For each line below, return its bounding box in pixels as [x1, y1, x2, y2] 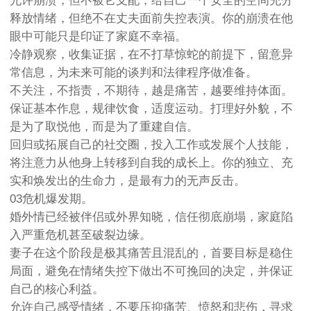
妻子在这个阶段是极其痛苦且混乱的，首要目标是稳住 [10, 246, 293, 260]
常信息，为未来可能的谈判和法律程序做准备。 [10, 66, 258, 80]
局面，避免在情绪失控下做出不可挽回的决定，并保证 [10, 264, 293, 278]
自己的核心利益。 [10, 283, 104, 296]
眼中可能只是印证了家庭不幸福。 [10, 30, 187, 44]
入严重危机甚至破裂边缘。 [10, 228, 151, 242]
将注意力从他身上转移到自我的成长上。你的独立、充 [10, 156, 293, 170]
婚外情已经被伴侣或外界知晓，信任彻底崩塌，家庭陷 [10, 210, 293, 224]
